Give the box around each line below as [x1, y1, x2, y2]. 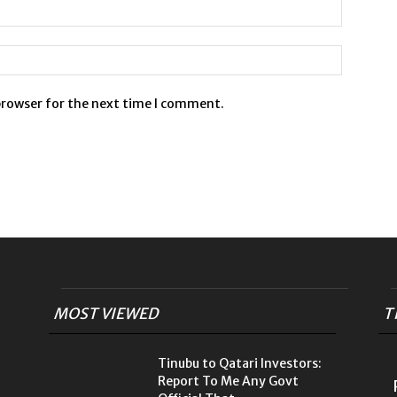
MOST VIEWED [51, 303, 163, 323]
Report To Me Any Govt [158, 372, 299, 389]
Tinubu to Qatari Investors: [158, 354, 322, 371]
